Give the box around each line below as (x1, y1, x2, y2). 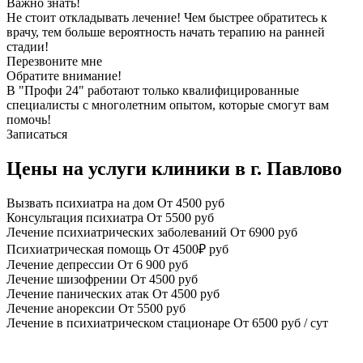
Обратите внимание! (6, 68, 122, 83)
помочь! (6, 112, 51, 126)
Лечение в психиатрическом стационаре (6, 315, 230, 330)
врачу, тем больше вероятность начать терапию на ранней (6, 24, 325, 39)
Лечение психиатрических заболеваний (6, 224, 227, 239)
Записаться (6, 126, 67, 141)
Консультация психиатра (6, 210, 143, 224)
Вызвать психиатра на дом (6, 195, 154, 210)
